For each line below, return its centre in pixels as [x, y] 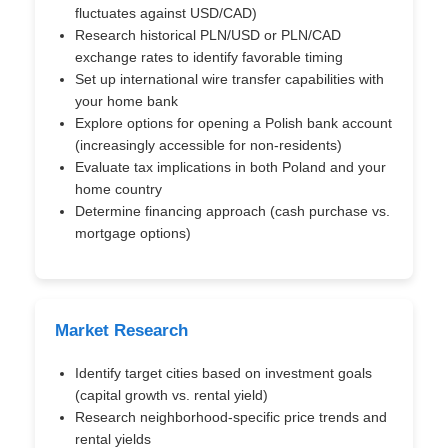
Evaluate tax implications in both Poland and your [230, 167]
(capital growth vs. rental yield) [171, 395]
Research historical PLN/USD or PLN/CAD [208, 35]
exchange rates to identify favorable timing [209, 57]
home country [118, 189]
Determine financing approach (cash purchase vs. [232, 211]
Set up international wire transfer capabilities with [229, 79]
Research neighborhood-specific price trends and [231, 417]
